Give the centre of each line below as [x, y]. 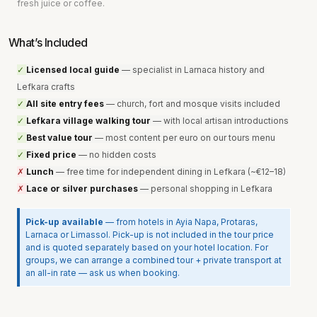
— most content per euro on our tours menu [184, 137]
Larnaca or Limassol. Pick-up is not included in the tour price [150, 234]
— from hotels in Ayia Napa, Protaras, [181, 221]
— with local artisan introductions [219, 120]
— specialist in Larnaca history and [193, 69]
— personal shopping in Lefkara [205, 188]
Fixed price [51, 154]
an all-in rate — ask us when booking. [102, 272]
